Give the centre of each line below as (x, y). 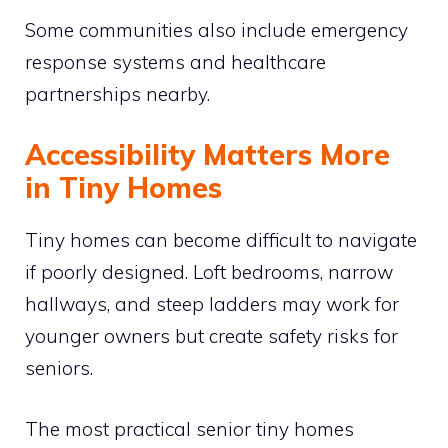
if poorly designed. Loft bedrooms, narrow (209, 272)
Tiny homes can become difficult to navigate (221, 240)
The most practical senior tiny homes (189, 428)
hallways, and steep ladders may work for (212, 304)
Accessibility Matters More (207, 154)
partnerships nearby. (117, 93)
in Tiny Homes (123, 187)
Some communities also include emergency (216, 29)
